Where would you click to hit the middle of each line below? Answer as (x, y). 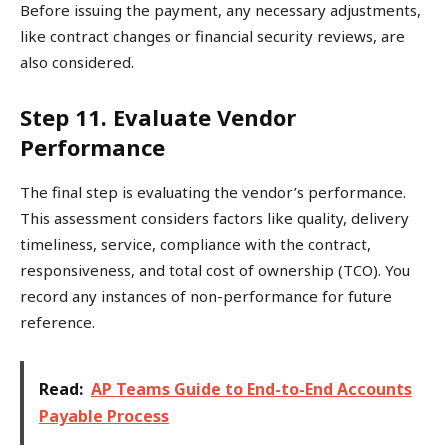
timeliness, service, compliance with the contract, (195, 244)
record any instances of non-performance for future (206, 296)
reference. (57, 322)
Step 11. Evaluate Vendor (158, 117)
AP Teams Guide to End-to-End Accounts (251, 389)
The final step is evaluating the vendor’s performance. (213, 192)
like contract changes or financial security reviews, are (212, 36)
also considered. (77, 62)
